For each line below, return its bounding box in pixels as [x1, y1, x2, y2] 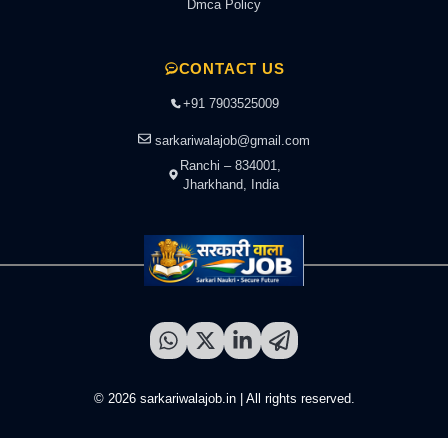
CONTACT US [178, 59, 285, 77]
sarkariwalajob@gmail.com [155, 132, 310, 148]
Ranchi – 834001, [180, 157, 281, 173]
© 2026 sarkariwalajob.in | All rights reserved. [93, 390, 355, 406]
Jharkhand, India [182, 176, 279, 192]
